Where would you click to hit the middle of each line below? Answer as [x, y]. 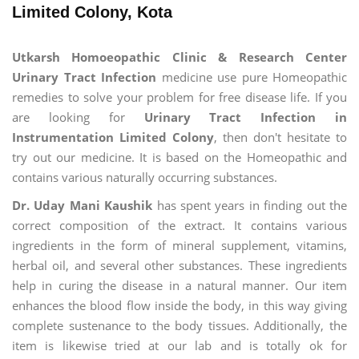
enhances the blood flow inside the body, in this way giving [179, 306]
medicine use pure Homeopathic [252, 77]
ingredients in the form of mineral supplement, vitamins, [179, 246]
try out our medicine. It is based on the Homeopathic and [179, 157]
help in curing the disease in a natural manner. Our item [179, 286]
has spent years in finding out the [250, 206]
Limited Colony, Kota [92, 12]
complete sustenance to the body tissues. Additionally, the [179, 326]
